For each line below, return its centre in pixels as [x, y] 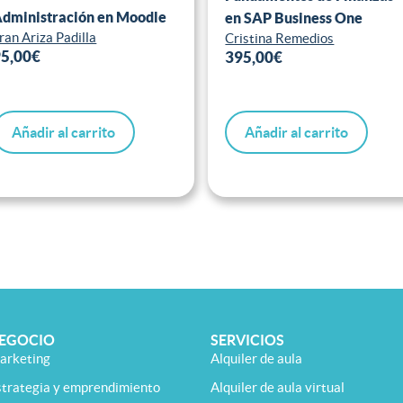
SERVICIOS [247, 340]
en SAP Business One [294, 18]
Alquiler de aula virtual [278, 388]
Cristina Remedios [280, 38]
